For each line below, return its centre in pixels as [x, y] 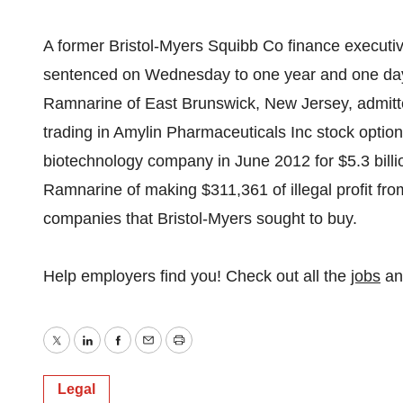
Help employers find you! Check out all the [197, 276]
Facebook [152, 353]
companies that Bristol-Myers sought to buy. [200, 219]
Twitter [79, 353]
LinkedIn [116, 353]
